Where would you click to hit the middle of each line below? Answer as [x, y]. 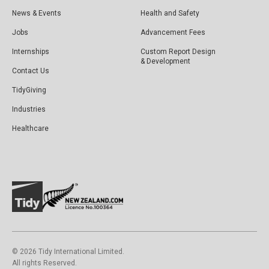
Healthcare [30, 128]
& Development [165, 61]
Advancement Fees [173, 32]
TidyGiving [29, 90]
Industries [29, 109]
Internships [31, 51]
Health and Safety [170, 13]
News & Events [37, 13]
